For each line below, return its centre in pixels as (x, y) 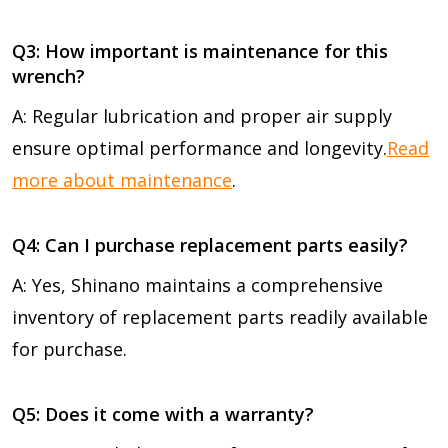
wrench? (48, 75)
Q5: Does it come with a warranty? (163, 413)
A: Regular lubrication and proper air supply (202, 115)
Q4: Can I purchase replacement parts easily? (210, 244)
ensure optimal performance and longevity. (199, 147)
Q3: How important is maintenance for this (200, 50)
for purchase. (69, 348)
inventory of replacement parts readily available (220, 316)
